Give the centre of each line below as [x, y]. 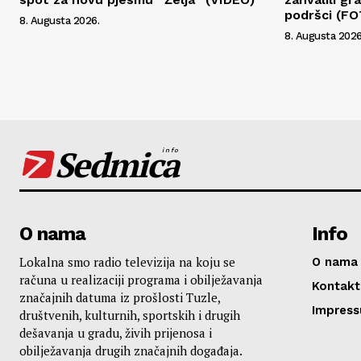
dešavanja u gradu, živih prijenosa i [116, 332]
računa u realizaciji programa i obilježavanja [141, 279]
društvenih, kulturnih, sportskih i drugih [130, 315]
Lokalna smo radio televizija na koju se [127, 261]
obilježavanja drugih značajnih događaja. [131, 350]
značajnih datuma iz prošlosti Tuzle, [120, 297]
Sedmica [116, 164]
